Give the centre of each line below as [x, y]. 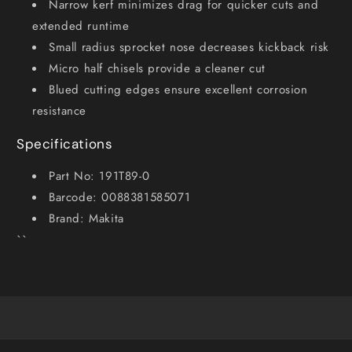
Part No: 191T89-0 [99, 176]
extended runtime [81, 26]
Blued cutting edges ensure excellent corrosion [178, 89]
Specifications [65, 143]
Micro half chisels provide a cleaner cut [157, 68]
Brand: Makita [86, 218]
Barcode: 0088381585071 [120, 197]
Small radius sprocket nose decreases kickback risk [189, 47]
